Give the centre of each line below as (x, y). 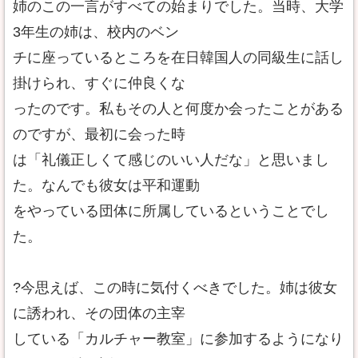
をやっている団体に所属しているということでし (171, 211)
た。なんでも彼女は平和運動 (106, 185)
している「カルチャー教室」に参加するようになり (178, 339)
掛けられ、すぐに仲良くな (99, 83)
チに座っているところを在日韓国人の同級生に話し (178, 58)
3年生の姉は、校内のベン (96, 32)
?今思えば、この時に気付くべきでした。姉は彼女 (175, 288)
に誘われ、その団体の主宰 (99, 313)
